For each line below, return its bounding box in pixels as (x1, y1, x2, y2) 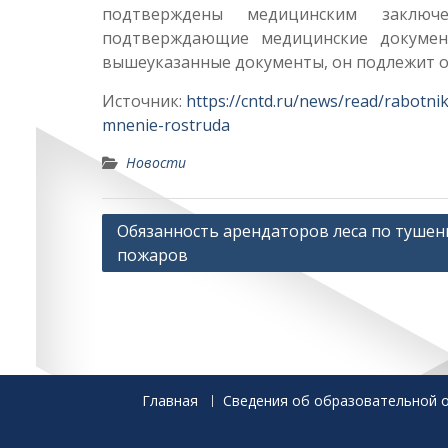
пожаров (117, 244, 188, 266)
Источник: (102, 90, 186, 112)
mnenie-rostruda (102, 114, 230, 136)
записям (101, 275, 178, 300)
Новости (126, 153, 186, 172)
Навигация (101, 215, 199, 240)
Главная (142, 391, 198, 410)
